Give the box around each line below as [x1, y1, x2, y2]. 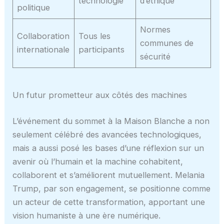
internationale [17, 44, 70, 55]
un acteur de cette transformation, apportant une [12, 197, 205, 207]
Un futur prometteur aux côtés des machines [12, 90, 187, 100]
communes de [140, 38, 194, 48]
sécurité [140, 51, 171, 62]
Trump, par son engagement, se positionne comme [12, 183, 211, 193]
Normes [140, 24, 171, 35]
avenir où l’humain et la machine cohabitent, [12, 156, 183, 166]
